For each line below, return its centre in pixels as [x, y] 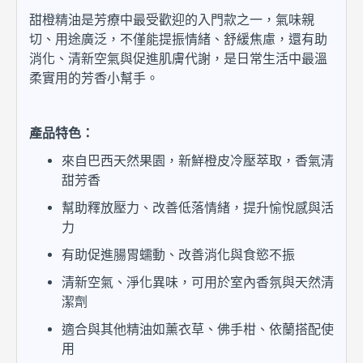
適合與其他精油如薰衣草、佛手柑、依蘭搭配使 [198, 329]
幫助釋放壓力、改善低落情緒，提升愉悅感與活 [198, 208]
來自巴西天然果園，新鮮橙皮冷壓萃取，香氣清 [198, 161]
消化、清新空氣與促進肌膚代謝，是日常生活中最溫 [178, 59]
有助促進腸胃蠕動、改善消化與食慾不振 [178, 255]
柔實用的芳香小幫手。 [94, 78]
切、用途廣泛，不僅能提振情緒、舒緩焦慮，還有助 [178, 39]
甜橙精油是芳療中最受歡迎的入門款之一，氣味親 [172, 20]
